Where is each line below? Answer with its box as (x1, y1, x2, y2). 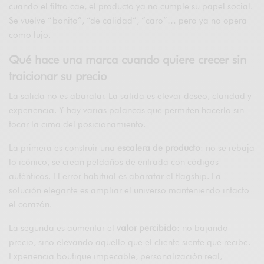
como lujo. (9, 29, 51, 40)
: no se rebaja (200, 142, 255, 153)
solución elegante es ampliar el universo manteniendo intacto (9, 184, 250, 196)
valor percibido (117, 222, 177, 233)
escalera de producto (117, 142, 201, 153)
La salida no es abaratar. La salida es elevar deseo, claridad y (9, 90, 252, 101)
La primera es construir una (9, 142, 118, 153)
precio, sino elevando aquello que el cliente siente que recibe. (9, 236, 251, 247)
